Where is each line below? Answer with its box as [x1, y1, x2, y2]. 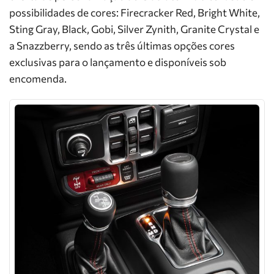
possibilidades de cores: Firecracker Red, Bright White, [9, 6, 260, 19]
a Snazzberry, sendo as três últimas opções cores [9, 39, 235, 52]
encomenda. [9, 72, 67, 85]
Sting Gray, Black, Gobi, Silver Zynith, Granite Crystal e [9, 23, 259, 35]
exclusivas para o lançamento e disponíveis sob [9, 56, 226, 68]
